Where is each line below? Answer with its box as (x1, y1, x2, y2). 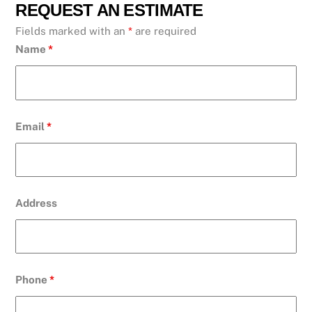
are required (132, 25, 197, 38)
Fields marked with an (15, 25, 129, 38)
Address (15, 196, 58, 209)
